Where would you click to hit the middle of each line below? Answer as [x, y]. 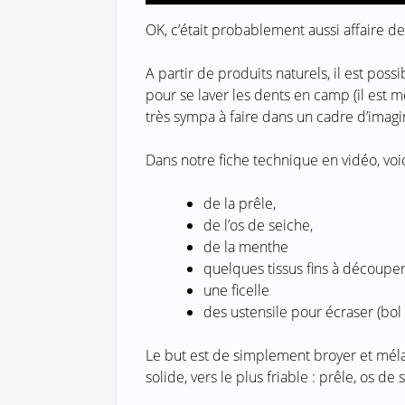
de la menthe [245, 247]
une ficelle [236, 291]
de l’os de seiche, [258, 226]
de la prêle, [239, 204]
